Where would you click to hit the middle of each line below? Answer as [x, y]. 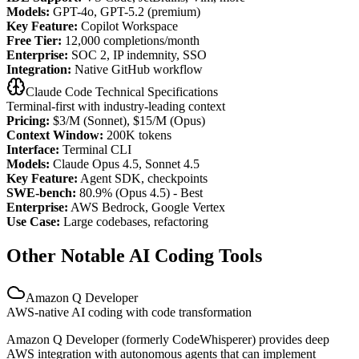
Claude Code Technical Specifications [122, 92]
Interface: [33, 150]
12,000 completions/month [131, 41]
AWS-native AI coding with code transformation [129, 312]
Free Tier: [34, 41]
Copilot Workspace [128, 26]
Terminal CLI [95, 150]
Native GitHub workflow [137, 70]
